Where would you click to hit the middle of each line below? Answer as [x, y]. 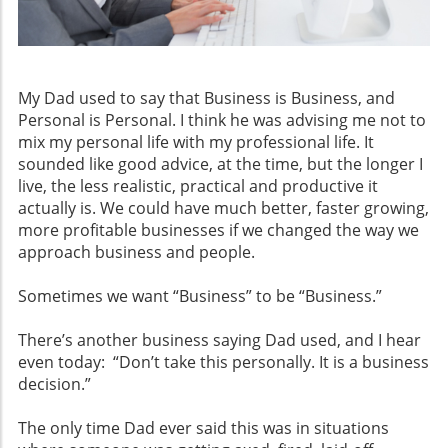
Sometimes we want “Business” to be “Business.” [200, 295]
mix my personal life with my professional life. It [196, 141]
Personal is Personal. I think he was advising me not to [222, 119]
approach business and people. [136, 251]
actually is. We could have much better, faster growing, [223, 207]
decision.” [54, 383]
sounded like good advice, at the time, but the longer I [220, 163]
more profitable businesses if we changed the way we [218, 229]
